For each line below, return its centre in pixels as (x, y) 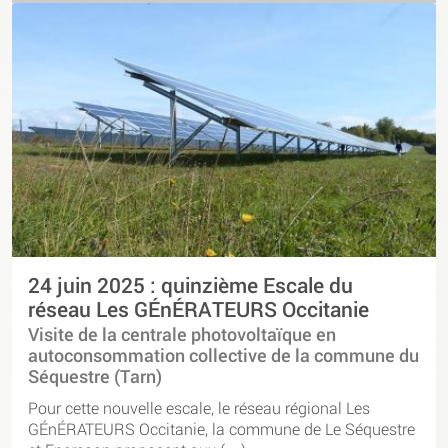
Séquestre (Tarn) (95, 377)
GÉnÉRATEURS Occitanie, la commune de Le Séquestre (221, 428)
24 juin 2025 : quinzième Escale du (190, 285)
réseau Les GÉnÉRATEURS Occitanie (198, 309)
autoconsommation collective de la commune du (223, 356)
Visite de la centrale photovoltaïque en (182, 335)
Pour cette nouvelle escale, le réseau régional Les (199, 407)
